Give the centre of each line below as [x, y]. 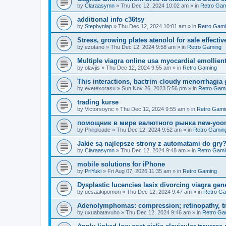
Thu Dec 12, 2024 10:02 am [155, 6]
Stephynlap [98, 26]
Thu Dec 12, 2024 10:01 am [152, 26]
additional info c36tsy [111, 19]
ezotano [95, 47]
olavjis [92, 68]
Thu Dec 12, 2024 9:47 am [159, 192]
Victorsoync [99, 109]
